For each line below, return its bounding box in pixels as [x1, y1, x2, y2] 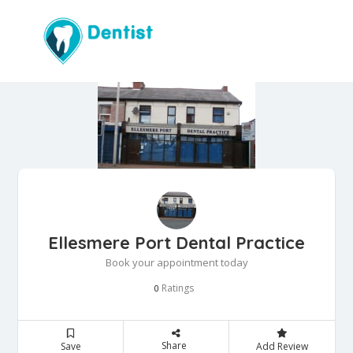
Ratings [159, 281, 194, 295]
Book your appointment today [105, 255, 248, 270]
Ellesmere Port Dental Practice [48, 232, 305, 255]
